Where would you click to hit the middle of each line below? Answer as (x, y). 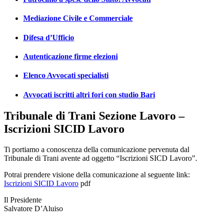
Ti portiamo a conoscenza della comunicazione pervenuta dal (97, 149)
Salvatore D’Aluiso (33, 208)
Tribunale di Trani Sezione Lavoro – (94, 116)
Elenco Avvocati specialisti (66, 76)
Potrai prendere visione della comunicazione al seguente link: (97, 174)
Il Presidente (23, 200)
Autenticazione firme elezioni (70, 56)
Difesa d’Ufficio (49, 37)
